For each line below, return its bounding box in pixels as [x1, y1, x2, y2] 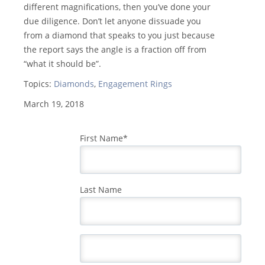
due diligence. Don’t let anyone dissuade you [24, 15, 201, 27]
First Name [80, 132, 123, 144]
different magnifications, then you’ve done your [24, 1, 211, 13]
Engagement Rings [98, 78, 172, 90]
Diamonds [54, 78, 94, 90]
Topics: [24, 78, 54, 90]
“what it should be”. [24, 58, 101, 70]
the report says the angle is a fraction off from [24, 44, 206, 56]
